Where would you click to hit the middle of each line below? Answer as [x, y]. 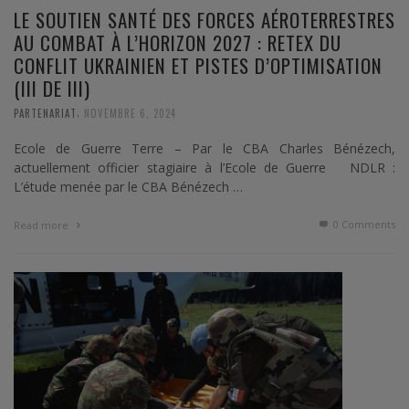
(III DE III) [52, 89]
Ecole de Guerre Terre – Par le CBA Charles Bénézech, [204, 149]
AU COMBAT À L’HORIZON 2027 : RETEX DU [178, 43]
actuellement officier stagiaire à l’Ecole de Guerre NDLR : [204, 168]
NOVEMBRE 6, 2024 [130, 114]
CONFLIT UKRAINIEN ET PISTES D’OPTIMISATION [198, 66]
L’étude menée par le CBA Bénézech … [128, 187]
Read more [42, 225]
